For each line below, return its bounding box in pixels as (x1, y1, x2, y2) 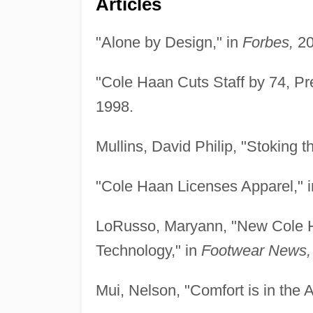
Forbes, (242, 33, 293, 51)
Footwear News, (201, 241, 311, 259)
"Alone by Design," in (95, 33, 242, 51)
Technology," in (95, 241, 201, 259)
